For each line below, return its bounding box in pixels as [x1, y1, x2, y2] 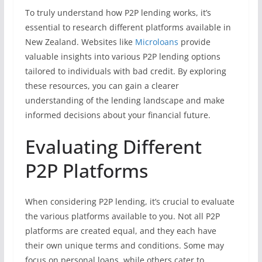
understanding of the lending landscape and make [25, 95, 225, 106]
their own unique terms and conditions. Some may [25, 240, 224, 251]
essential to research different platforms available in [25, 22, 231, 33]
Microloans [135, 36, 178, 47]
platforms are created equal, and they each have [25, 225, 216, 236]
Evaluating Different [25, 134, 202, 159]
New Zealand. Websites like [25, 36, 135, 47]
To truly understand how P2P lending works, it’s [25, 7, 211, 18]
